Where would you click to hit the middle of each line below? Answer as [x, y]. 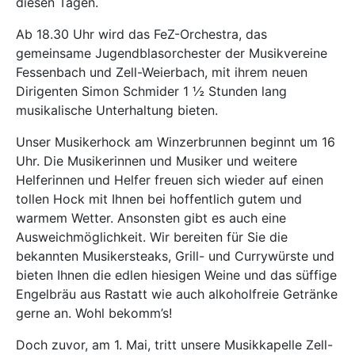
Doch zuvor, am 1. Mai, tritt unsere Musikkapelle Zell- [174, 345]
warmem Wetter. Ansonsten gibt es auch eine [151, 218]
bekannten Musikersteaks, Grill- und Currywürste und [175, 256]
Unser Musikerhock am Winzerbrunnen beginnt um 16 [176, 142]
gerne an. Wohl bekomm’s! [94, 313]
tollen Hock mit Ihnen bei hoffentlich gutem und [159, 199]
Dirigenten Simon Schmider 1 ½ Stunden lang [151, 91]
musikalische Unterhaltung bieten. [117, 110]
